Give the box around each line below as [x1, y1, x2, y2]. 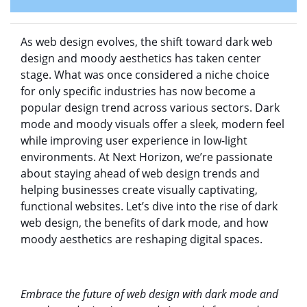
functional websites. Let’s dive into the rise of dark [21, 198, 278, 214]
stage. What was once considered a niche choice [21, 66, 269, 82]
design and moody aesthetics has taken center [21, 50, 261, 66]
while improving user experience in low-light [21, 132, 247, 148]
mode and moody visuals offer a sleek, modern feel [21, 116, 284, 132]
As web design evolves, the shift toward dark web [21, 34, 273, 49]
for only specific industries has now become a [21, 83, 256, 99]
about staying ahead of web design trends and [21, 165, 260, 181]
